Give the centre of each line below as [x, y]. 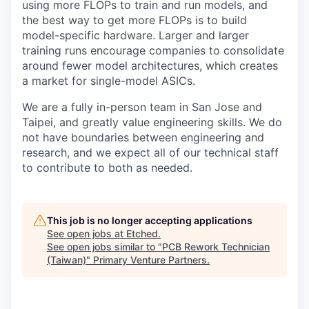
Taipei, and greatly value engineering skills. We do [152, 122]
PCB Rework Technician [216, 247]
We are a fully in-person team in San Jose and [142, 107]
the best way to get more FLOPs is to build [134, 20]
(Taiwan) [67, 260]
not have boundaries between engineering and [143, 138]
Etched [142, 234]
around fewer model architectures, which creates [150, 66]
